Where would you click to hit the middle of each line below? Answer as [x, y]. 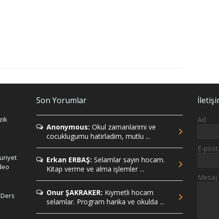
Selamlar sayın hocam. [128, 160]
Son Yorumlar [61, 100]
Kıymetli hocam [128, 193]
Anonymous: [68, 127]
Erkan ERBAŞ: [69, 160]
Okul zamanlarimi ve [123, 127]
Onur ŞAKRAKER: [75, 193]
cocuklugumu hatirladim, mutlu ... [98, 136]
